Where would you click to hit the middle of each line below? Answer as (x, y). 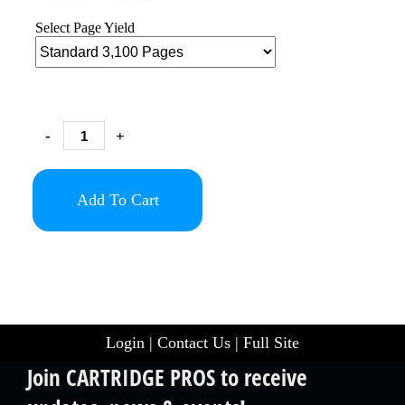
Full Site (271, 343)
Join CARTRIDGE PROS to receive (167, 377)
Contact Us (194, 343)
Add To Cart (118, 199)
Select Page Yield (85, 28)
